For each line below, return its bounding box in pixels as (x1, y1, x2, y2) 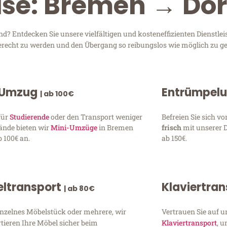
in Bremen (97, 122, 134, 132)
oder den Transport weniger (49, 111, 143, 122)
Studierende (10, 111, 50, 122)
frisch (161, 122, 183, 132)
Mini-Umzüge (51, 122, 98, 132)
